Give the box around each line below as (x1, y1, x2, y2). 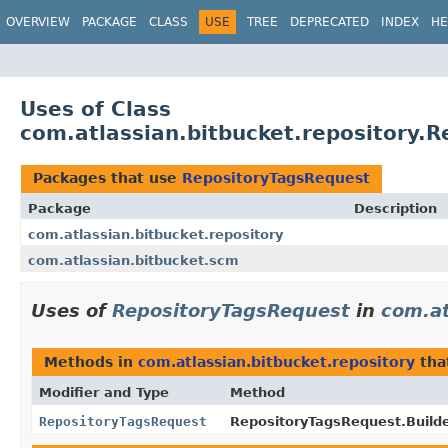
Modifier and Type (39, 384, 169, 400)
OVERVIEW (6, 15, 70, 29)
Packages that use (33, 169, 182, 186)
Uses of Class (20, 96, 171, 121)
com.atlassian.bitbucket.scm (28, 252, 239, 268)
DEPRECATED (290, 15, 369, 29)
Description (354, 200, 437, 216)
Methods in (44, 353, 138, 370)
